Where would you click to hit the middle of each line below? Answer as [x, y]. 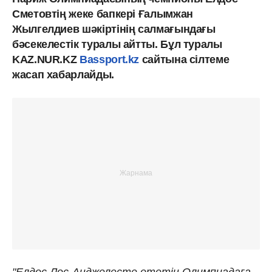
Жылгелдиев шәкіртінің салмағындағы [114, 29]
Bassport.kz [110, 59]
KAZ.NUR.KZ [46, 59]
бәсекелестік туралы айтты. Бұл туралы [117, 44]
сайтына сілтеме [184, 59]
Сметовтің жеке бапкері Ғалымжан [103, 14]
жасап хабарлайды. [63, 74]
